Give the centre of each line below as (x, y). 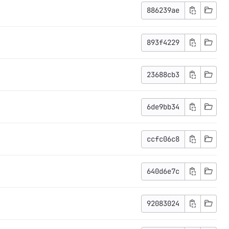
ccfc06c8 (163, 139)
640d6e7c (163, 171)
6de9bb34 (163, 107)
